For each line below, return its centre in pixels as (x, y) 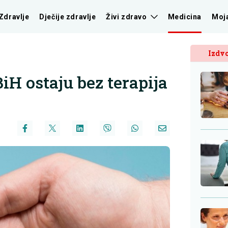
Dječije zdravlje (68, 17)
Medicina (184, 17)
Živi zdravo (126, 17)
